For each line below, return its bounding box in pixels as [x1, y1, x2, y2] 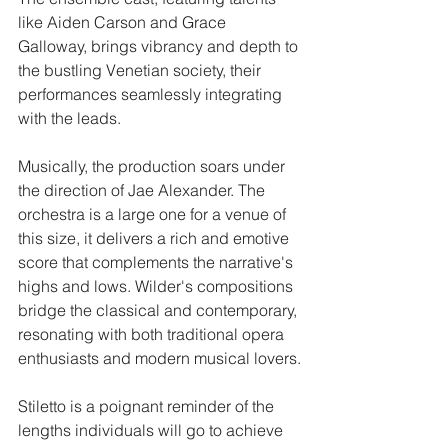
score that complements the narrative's [18, 251, 297, 272]
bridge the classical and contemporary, [18, 299, 301, 320]
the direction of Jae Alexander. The [18, 179, 269, 200]
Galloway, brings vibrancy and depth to [18, 35, 302, 56]
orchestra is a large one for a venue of [18, 203, 290, 224]
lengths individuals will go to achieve [18, 419, 287, 440]
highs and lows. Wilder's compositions [18, 275, 297, 296]
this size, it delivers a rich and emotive [18, 227, 293, 248]
